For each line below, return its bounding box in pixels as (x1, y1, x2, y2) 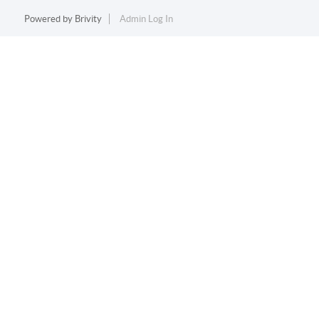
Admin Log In (119, 14, 173, 24)
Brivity (74, 14, 102, 24)
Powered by (23, 14, 75, 24)
